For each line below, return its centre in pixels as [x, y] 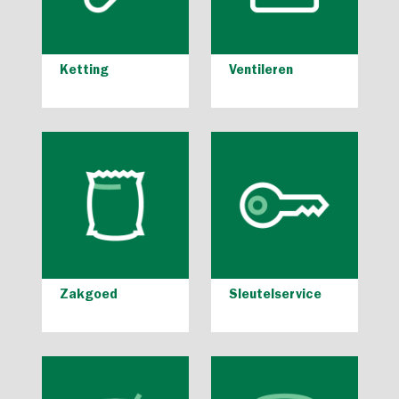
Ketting [84, 72]
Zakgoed [88, 296]
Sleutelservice [275, 296]
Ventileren [261, 72]
